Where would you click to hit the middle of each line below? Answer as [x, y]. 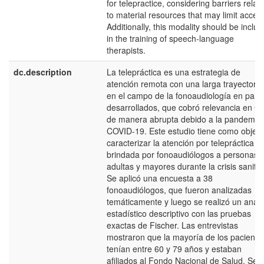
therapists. [126, 50]
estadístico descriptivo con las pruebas [179, 213]
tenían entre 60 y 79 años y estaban [174, 249]
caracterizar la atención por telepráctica [180, 143]
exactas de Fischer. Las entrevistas [172, 225]
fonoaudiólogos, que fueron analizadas [179, 190]
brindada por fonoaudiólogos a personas [182, 154]
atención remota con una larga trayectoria [185, 84]
